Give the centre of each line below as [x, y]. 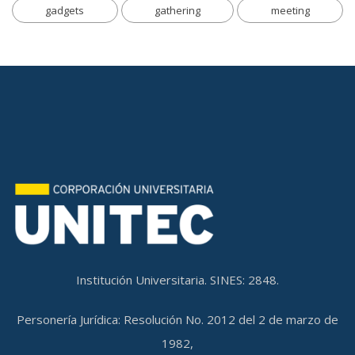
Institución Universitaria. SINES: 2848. [177, 280]
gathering [177, 11]
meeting [290, 11]
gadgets [65, 11]
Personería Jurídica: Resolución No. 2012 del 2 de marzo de [177, 320]
